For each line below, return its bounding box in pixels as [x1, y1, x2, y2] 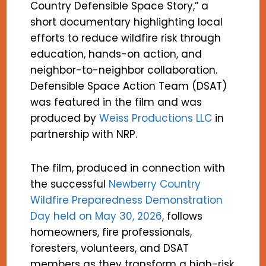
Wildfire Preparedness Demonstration [30, 192, 223, 207]
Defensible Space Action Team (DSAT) [30, 78, 227, 93]
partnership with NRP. [30, 126, 141, 141]
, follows [162, 208, 203, 223]
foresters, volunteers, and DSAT [30, 240, 189, 255]
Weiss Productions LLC [99, 110, 213, 125]
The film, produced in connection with [30, 160, 226, 175]
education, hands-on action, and [30, 46, 202, 61]
